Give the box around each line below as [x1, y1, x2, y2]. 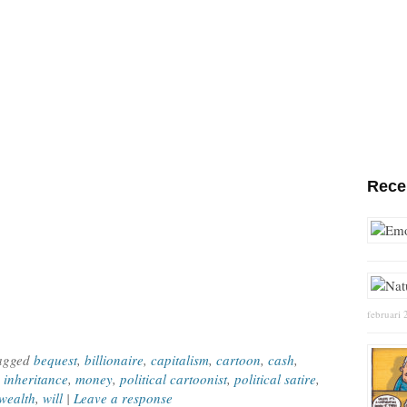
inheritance [4, 370, 68, 388]
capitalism [151, 351, 209, 369]
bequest [34, 351, 77, 369]
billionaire [84, 351, 144, 369]
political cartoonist [120, 370, 227, 388]
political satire [234, 370, 316, 388]
